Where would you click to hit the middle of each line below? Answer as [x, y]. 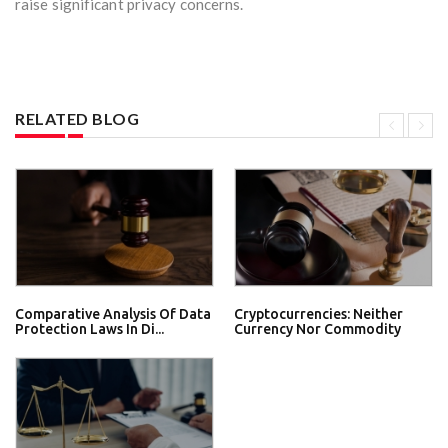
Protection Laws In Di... [89, 328]
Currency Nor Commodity [317, 328]
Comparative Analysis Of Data [113, 313]
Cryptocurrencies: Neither [318, 313]
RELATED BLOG [77, 119]
